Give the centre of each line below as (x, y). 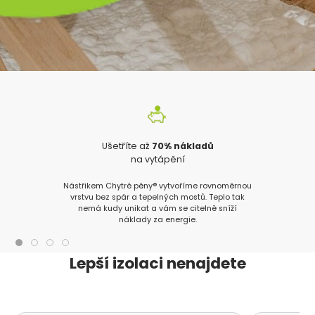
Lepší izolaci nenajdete (157, 263)
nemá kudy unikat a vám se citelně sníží (157, 208)
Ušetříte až (127, 146)
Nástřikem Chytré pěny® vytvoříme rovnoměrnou (157, 186)
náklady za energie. (157, 219)
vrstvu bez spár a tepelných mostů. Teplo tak (157, 197)
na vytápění (157, 159)
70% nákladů (182, 146)
